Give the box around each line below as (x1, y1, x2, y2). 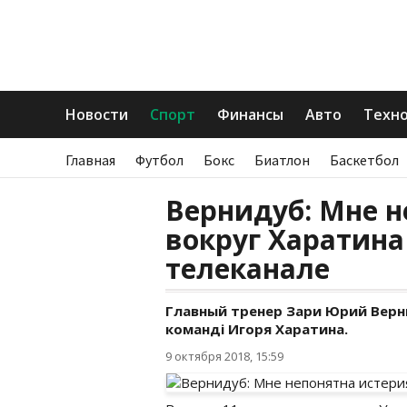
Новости (65, 104, 128, 124)
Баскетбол (330, 151, 399, 169)
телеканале (165, 250, 330, 287)
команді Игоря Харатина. (165, 320, 348, 338)
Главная (65, 151, 115, 169)
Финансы (217, 104, 283, 124)
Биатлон (254, 151, 310, 169)
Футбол (135, 151, 184, 169)
